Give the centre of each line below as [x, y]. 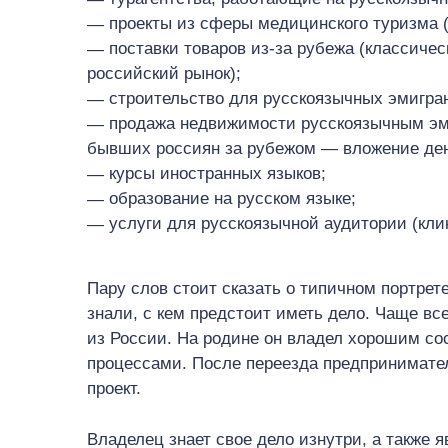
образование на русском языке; [232, 198]
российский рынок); [164, 73]
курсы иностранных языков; [217, 173]
